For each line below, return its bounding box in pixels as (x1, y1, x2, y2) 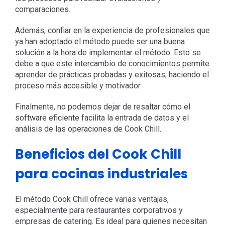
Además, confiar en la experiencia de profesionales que (15, 25, 210, 35)
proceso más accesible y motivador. (15, 80, 142, 90)
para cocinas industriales (15, 164, 188, 183)
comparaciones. (15, 4, 70, 14)
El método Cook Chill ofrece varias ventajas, (15, 194, 169, 204)
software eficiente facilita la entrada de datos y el (15, 113, 189, 123)
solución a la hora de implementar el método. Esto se (15, 47, 201, 57)
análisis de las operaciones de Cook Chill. (15, 124, 161, 134)
